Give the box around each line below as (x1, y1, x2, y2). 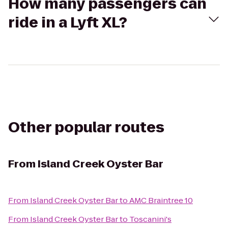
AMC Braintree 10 (129, 195, 193, 206)
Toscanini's (129, 214, 172, 224)
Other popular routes (8, 118, 164, 137)
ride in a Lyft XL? (8, 13, 127, 33)
